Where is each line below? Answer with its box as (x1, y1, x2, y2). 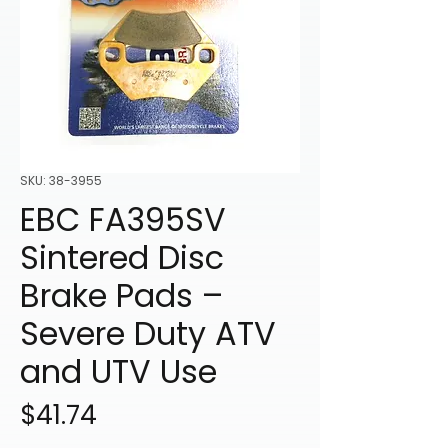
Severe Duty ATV (20, 311, 276, 357)
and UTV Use (20, 349, 217, 395)
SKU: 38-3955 (20, 172, 102, 190)
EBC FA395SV (20, 197, 226, 243)
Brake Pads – (20, 273, 223, 319)
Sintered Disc (20, 235, 224, 281)
